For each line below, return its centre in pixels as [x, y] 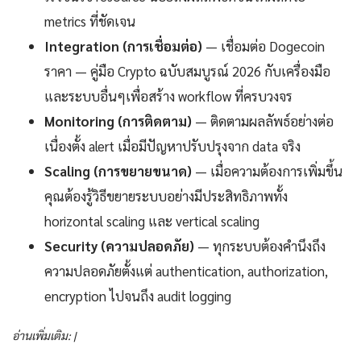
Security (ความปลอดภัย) [119, 245]
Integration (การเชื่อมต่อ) [123, 46]
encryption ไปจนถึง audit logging [138, 295]
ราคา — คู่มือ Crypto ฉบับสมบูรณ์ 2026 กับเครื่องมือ [187, 71]
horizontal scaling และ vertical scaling [152, 220]
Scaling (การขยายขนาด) [118, 170]
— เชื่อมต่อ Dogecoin [263, 46]
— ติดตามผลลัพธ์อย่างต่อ [263, 120]
